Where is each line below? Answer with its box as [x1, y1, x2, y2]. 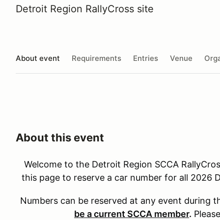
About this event [16, 131, 104, 144]
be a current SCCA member [74, 209, 190, 219]
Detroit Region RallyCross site [16, 3, 154, 15]
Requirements [72, 53, 121, 63]
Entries [133, 53, 158, 63]
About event [16, 53, 60, 63]
